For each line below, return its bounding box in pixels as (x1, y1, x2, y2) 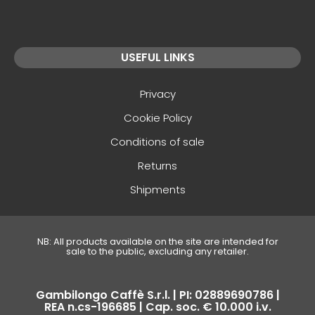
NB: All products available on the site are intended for (37, 235, 278, 248)
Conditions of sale (110, 134, 205, 149)
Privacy (139, 86, 176, 101)
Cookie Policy (123, 110, 192, 125)
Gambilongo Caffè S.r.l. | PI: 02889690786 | (35, 287, 280, 303)
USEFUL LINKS (120, 49, 195, 65)
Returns (138, 158, 177, 173)
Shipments (129, 182, 186, 197)
